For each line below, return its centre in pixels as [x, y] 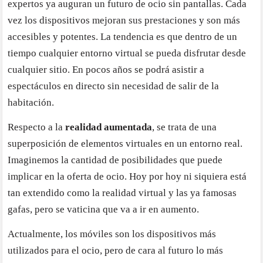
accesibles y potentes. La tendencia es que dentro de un [123, 37]
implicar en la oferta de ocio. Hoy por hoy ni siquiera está [127, 177]
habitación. [31, 103]
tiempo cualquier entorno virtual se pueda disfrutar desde [127, 53]
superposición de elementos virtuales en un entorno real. [125, 144]
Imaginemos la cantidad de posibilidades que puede [115, 160]
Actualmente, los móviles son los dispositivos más [112, 234]
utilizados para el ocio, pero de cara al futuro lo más [116, 251]
